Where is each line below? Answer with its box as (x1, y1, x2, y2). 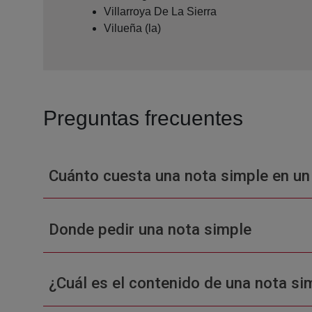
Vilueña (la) (104, 22, 161, 34)
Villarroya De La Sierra (104, 5, 217, 17)
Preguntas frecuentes (43, 106, 243, 130)
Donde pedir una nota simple (48, 219, 251, 238)
